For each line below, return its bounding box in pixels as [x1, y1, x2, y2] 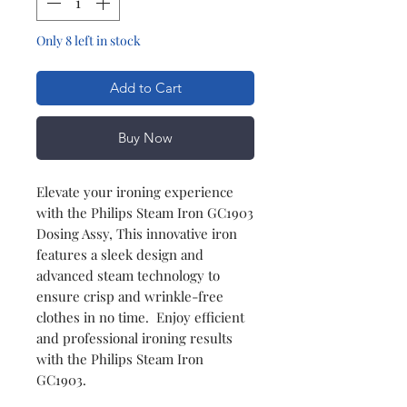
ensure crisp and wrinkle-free [36, 286, 223, 305]
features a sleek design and [36, 244, 203, 263]
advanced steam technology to [36, 265, 220, 284]
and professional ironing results [36, 328, 233, 347]
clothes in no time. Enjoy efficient [36, 307, 244, 326]
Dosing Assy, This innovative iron [36, 223, 237, 243]
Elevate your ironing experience [36, 182, 233, 201]
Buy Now [118, 128, 173, 146]
